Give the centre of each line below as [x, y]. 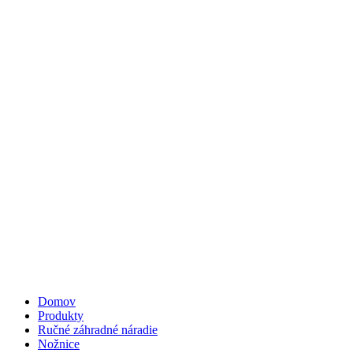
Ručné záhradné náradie [98, 329]
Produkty [61, 315]
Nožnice [59, 344]
